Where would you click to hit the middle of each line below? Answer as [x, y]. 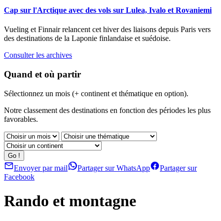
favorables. [21, 119]
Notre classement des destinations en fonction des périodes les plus [107, 110]
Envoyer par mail [41, 168]
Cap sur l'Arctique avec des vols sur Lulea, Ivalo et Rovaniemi [108, 10]
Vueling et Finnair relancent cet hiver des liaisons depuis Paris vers [107, 30]
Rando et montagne [70, 201]
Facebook [19, 177]
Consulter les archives [38, 55]
